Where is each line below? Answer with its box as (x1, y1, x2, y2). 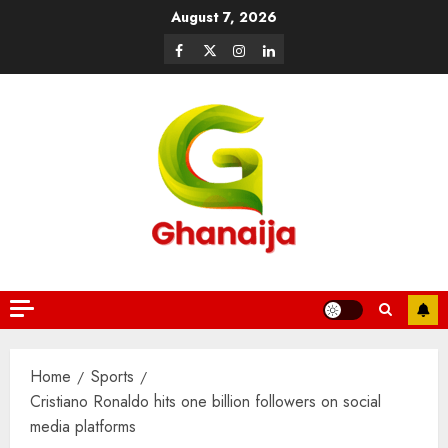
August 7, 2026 (171, 7, 277, 27)
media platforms (30, 415, 136, 438)
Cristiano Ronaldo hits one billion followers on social (30, 390, 381, 413)
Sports (91, 365, 134, 388)
